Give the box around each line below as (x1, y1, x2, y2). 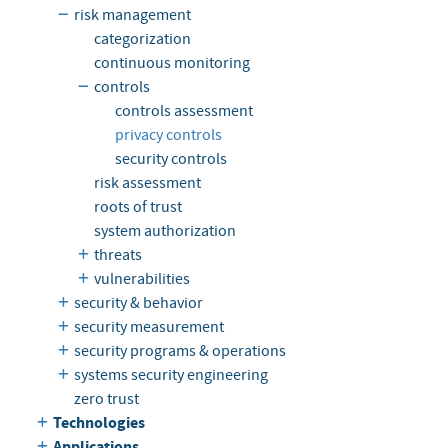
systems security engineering (73, 364, 268, 385)
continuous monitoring (94, 52, 251, 73)
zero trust (73, 388, 139, 409)
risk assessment (94, 172, 202, 193)
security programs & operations (73, 340, 286, 361)
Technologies (52, 411, 145, 433)
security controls (115, 148, 228, 169)
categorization (94, 28, 192, 49)
